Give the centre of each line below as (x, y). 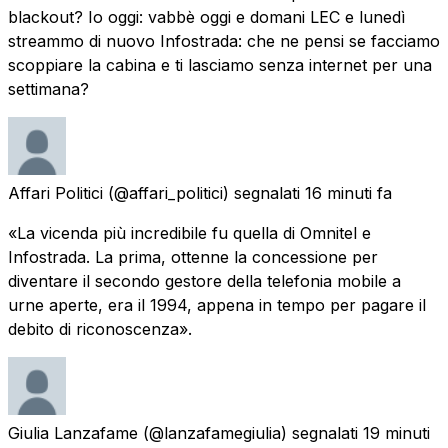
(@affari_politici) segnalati (204, 192)
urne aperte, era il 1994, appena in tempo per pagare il (217, 304)
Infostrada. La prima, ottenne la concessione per (193, 256)
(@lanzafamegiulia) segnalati (250, 432)
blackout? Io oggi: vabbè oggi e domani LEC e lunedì (206, 16)
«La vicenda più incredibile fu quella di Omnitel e (189, 232)
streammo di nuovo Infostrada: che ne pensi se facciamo (224, 40)
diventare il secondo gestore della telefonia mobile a (204, 280)
